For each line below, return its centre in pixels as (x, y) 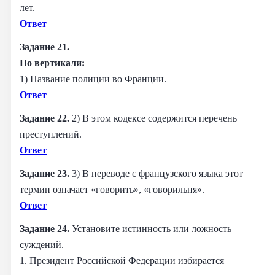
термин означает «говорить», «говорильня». (112, 189)
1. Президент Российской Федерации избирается (122, 260)
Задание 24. (46, 228)
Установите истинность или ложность (152, 228)
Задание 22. (46, 118)
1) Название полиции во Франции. (93, 79)
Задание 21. (45, 47)
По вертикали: (52, 63)
